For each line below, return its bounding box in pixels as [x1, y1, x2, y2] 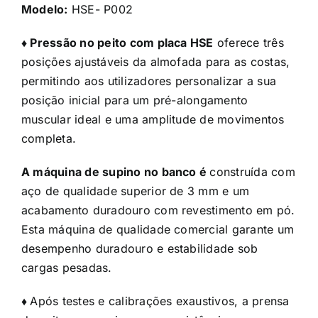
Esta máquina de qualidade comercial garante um [21, 221, 295, 236]
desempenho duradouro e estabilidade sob [21, 241, 258, 256]
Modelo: [21, 1, 68, 16]
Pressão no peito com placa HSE [30, 35, 214, 50]
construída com [209, 164, 295, 179]
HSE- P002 [67, 1, 133, 16]
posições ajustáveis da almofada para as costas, [21, 54, 290, 69]
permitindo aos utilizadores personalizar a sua [21, 73, 277, 88]
